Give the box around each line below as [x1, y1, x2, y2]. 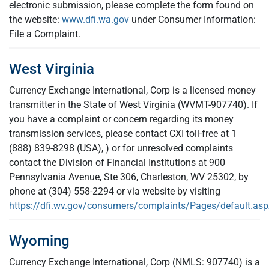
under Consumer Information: [129, 14, 256, 25]
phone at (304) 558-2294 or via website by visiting [9, 186, 220, 197]
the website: [9, 14, 62, 25]
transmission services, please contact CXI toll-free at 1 [9, 128, 237, 139]
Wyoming [9, 232, 70, 249]
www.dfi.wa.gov [62, 14, 129, 25]
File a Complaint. [9, 28, 80, 40]
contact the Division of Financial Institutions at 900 [9, 157, 225, 168]
